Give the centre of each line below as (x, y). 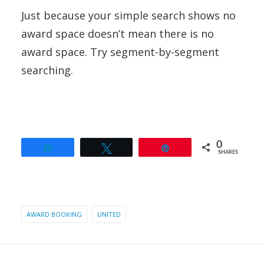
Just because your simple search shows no (128, 15)
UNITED (109, 214)
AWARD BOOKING (54, 214)
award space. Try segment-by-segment (120, 52)
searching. (47, 70)
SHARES (228, 152)
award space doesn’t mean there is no (118, 33)
